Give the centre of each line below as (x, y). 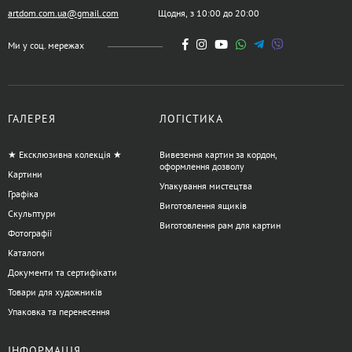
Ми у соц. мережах (46, 46)
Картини (25, 174)
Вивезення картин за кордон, (218, 155)
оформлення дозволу (202, 167)
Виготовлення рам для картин (220, 225)
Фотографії (30, 233)
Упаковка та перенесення (59, 312)
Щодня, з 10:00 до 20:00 (209, 13)
